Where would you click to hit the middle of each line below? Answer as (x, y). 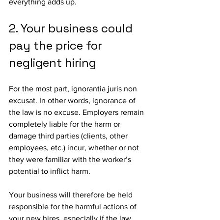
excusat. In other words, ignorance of (73, 100)
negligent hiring (53, 63)
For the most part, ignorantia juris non (74, 89)
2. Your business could (72, 28)
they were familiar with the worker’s (71, 159)
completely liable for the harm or (66, 124)
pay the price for (57, 45)
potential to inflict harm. (50, 171)
